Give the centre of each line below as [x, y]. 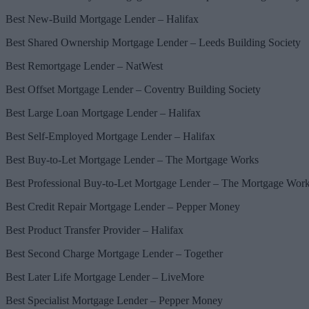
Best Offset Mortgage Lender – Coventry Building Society [133, 89]
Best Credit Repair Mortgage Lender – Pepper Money [123, 206]
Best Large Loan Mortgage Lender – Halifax [103, 112]
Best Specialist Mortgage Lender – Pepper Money [114, 300]
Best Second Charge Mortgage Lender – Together [114, 253]
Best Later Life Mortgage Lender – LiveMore [105, 277]
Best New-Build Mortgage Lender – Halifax [102, 19]
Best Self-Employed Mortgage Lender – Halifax [110, 136]
